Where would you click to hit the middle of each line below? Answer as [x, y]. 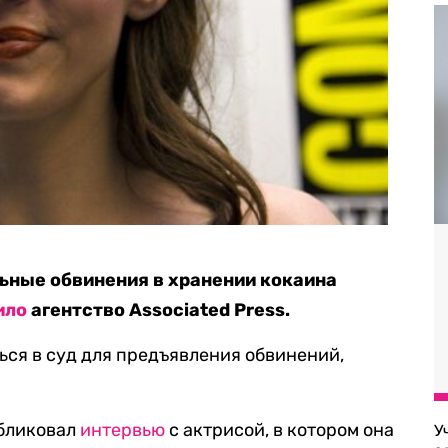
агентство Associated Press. [159, 310]
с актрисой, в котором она [280, 430]
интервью [123, 430]
